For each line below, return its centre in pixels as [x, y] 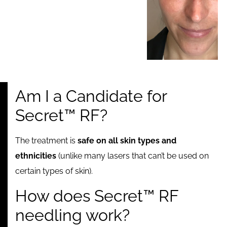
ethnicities [36, 156]
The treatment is [46, 141]
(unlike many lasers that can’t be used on [133, 156]
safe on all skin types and [127, 141]
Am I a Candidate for [91, 96]
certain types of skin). [54, 171]
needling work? [72, 215]
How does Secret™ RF [97, 196]
